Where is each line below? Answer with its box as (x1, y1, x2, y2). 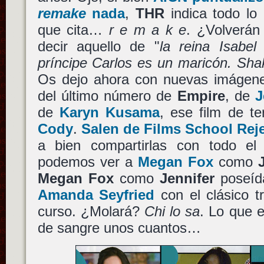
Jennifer (159, 170, 214, 186)
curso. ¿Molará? (37, 203, 144, 219)
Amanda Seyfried (37, 187, 155, 203)
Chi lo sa (144, 203, 200, 219)
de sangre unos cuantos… (37, 220, 201, 236)
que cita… (37, 22, 109, 38)
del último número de (37, 88, 177, 104)
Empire (177, 88, 225, 104)
